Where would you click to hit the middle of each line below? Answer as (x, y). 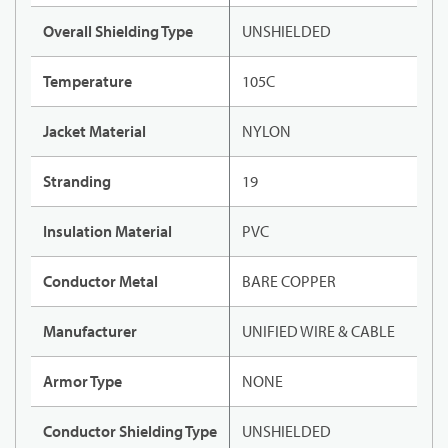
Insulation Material (107, 231)
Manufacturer (90, 331)
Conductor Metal (100, 281)
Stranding (77, 181)
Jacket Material (94, 131)
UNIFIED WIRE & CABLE (318, 331)
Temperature (87, 81)
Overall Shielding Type (118, 31)
